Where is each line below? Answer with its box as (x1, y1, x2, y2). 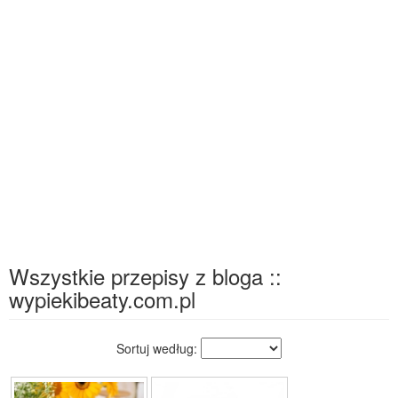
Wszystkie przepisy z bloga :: (9, 260, 282, 291)
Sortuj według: (116, 339, 201, 357)
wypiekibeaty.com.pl (9, 283, 195, 314)
